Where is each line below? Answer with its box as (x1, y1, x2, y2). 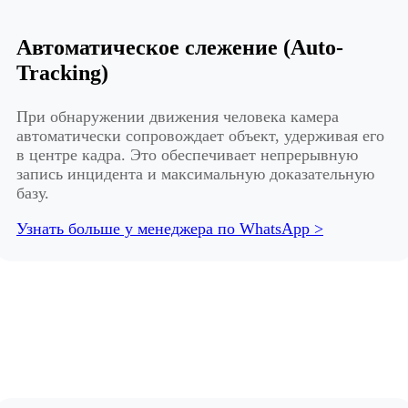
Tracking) (16, 60, 108, 85)
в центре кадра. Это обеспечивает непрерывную (16, 145, 358, 164)
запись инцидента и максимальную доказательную (16, 164, 374, 183)
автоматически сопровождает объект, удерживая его (16, 126, 384, 145)
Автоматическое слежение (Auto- (16, 35, 343, 59)
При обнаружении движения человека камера (16, 107, 339, 126)
